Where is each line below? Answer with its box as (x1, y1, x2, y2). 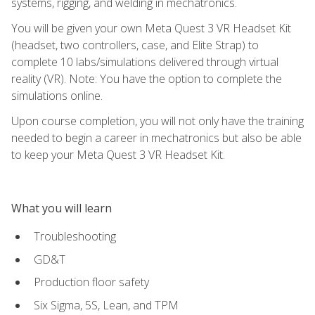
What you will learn (11, 200, 112, 216)
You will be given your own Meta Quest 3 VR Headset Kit (11, 20, 291, 36)
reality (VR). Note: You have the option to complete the (11, 70, 282, 86)
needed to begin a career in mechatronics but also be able (11, 129, 302, 146)
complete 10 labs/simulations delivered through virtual (11, 53, 278, 70)
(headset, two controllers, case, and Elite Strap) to (11, 37, 259, 53)
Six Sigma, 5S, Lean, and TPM (34, 297, 179, 313)
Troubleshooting (34, 228, 116, 244)
